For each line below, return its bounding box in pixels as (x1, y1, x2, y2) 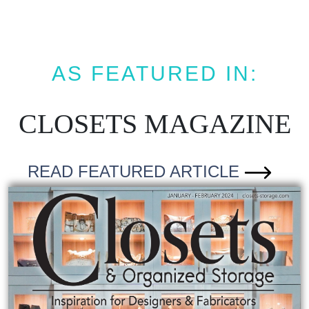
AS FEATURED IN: (51, 61, 258, 85)
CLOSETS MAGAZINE (18, 108, 291, 140)
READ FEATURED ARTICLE (27, 162, 244, 181)
